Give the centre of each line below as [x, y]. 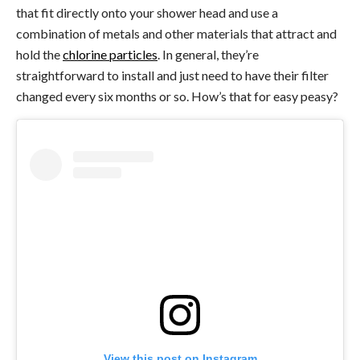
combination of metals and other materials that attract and [176, 33]
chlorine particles [110, 54]
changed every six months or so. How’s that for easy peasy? [177, 96]
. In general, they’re [208, 54]
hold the [39, 54]
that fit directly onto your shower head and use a [147, 12]
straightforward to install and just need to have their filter [172, 75]
